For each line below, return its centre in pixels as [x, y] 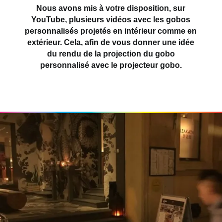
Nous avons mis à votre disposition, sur [111, 8]
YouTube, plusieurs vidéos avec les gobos [111, 20]
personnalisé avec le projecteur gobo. [111, 65]
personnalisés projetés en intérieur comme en [111, 31]
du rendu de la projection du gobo [111, 54]
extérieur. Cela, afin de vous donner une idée [111, 43]
